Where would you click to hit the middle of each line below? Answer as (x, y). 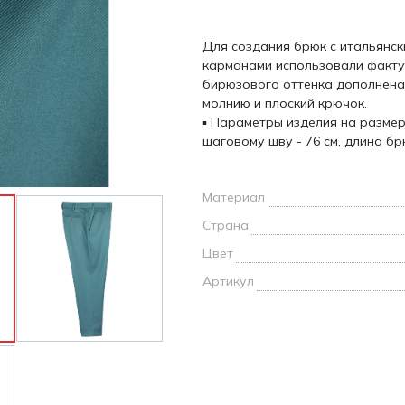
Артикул (228, 281)
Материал (234, 197)
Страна (226, 225)
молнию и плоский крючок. (285, 103)
